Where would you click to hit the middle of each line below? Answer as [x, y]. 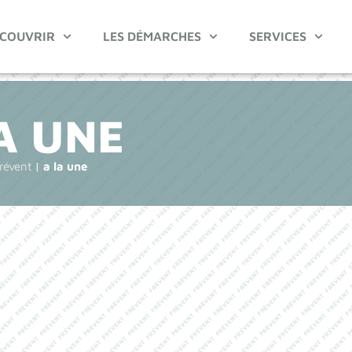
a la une [66, 166]
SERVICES [278, 37]
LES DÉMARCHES [152, 37]
